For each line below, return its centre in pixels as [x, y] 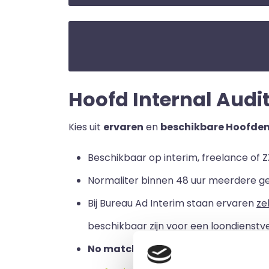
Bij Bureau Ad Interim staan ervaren [172, 203]
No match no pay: [132, 249]
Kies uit [86, 127]
